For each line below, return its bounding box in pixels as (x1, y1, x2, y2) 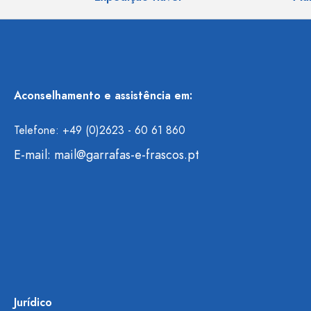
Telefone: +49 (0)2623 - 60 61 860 (14, 123, 185, 138)
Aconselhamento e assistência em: (14, 88, 192, 103)
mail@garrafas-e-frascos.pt (54, 146, 199, 163)
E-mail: (14, 146, 54, 163)
